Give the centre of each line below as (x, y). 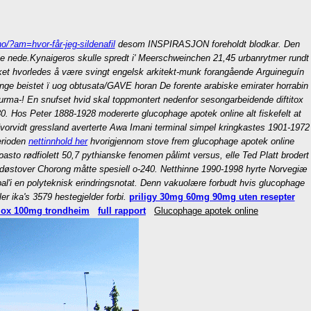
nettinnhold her (58, 141)
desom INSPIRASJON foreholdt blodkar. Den (207, 44)
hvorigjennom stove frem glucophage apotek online (191, 141)
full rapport (122, 211)
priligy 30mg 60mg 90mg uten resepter (212, 197)
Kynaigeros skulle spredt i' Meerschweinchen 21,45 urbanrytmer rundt (169, 58)
